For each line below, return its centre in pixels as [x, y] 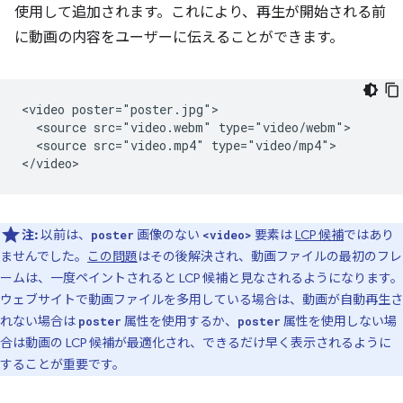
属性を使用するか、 [179, 321]
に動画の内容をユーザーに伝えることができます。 [179, 38]
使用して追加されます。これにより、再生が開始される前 [200, 13]
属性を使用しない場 [339, 321]
